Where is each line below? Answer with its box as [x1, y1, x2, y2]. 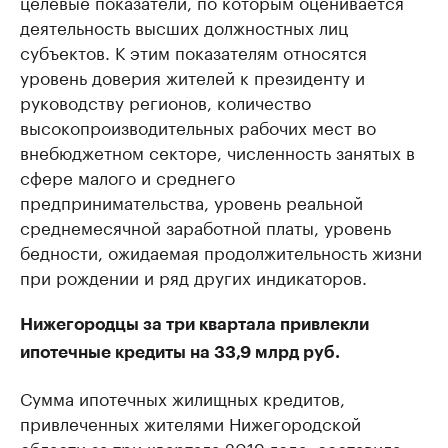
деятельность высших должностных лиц [20, 13, 348, 40]
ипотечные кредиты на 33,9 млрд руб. [20, 344, 340, 362]
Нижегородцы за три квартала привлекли [20, 316, 369, 334]
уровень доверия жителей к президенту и [20, 63, 365, 90]
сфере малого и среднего [20, 163, 235, 190]
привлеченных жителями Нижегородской [20, 409, 361, 436]
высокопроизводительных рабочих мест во [20, 113, 376, 140]
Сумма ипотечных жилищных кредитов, [20, 384, 345, 411]
